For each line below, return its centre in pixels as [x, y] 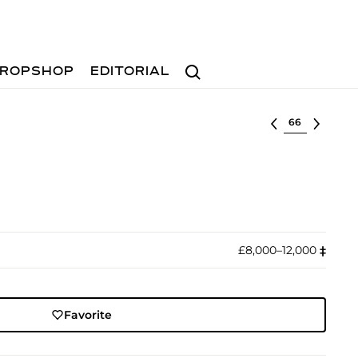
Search [199, 64]
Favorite [88, 315]
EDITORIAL [131, 72]
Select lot [310, 121]
